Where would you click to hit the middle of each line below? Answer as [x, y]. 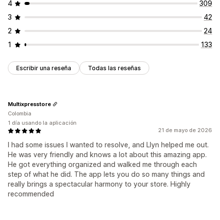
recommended [31, 194]
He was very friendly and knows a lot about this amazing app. [107, 155]
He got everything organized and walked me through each [102, 165]
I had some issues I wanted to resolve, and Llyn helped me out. [108, 145]
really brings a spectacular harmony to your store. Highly [99, 184]
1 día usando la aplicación [42, 123]
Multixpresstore [29, 104]
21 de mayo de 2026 [185, 130]
